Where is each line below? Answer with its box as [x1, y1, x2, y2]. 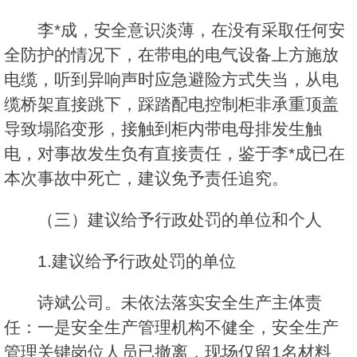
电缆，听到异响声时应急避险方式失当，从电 [4, 70, 339, 89]
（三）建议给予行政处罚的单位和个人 [37, 210, 322, 229]
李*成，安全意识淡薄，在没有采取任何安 [37, 21, 345, 40]
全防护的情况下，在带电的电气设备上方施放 [4, 45, 339, 65]
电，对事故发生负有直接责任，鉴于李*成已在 [4, 144, 345, 163]
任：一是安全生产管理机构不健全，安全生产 [4, 318, 339, 337]
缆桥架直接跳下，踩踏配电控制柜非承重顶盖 [4, 95, 339, 114]
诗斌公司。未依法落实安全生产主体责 [37, 293, 322, 312]
